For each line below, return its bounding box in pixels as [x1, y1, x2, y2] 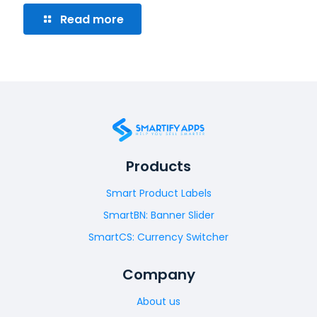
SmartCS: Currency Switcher [88, 229, 229, 244]
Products [126, 156, 191, 176]
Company [122, 264, 195, 284]
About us [137, 294, 180, 309]
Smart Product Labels [105, 185, 212, 200]
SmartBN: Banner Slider [103, 207, 214, 222]
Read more [60, 11, 124, 28]
